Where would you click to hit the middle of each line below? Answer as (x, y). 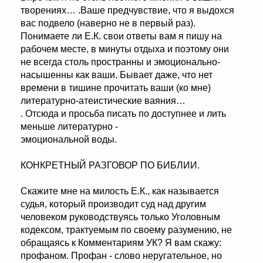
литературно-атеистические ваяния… (103, 101)
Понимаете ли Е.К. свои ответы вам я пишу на (121, 36)
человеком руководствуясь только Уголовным (120, 217)
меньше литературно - (69, 127)
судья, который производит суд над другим (113, 204)
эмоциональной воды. (69, 140)
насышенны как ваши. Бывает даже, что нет (117, 75)
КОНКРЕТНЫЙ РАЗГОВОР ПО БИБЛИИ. (110, 166)
